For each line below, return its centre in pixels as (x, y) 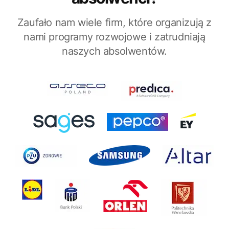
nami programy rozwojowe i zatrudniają (114, 37)
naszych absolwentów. (114, 51)
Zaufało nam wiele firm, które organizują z (114, 23)
